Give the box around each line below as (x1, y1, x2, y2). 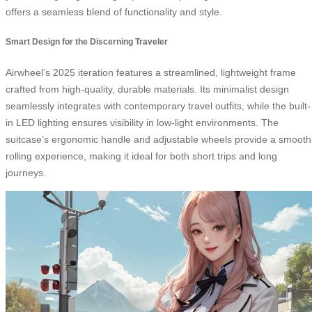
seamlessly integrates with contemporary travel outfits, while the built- (6, 100, 311, 111)
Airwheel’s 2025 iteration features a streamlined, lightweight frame (6, 66, 296, 78)
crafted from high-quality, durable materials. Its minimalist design (6, 83, 289, 95)
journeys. (6, 166, 46, 178)
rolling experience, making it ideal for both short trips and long (6, 150, 277, 162)
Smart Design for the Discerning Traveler (6, 37, 168, 47)
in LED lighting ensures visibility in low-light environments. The (6, 116, 279, 128)
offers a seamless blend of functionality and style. (6, 6, 222, 17)
